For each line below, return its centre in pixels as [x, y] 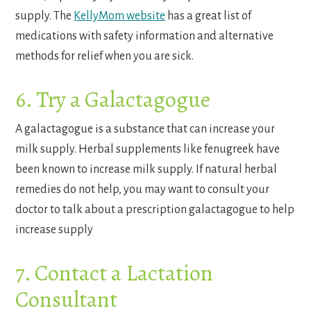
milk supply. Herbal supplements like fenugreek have [148, 150]
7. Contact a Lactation [115, 273]
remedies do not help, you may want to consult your [143, 190]
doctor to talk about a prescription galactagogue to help [155, 210]
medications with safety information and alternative [145, 36]
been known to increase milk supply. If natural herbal [146, 170]
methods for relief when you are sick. [105, 57]
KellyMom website [120, 16]
